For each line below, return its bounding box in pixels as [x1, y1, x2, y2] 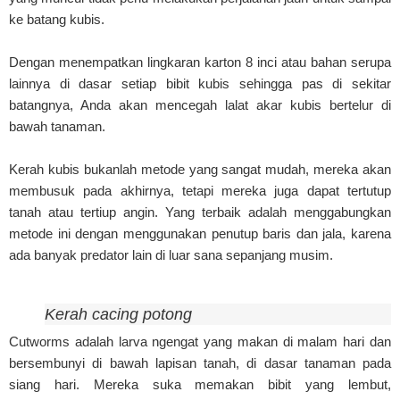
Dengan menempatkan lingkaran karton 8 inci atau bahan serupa [9, 54, 391, 70]
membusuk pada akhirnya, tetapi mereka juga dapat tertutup [9, 182, 391, 198]
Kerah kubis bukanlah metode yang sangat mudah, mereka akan [9, 161, 391, 177]
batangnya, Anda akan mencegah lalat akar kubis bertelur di [9, 96, 391, 112]
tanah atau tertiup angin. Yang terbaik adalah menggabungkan [9, 204, 391, 220]
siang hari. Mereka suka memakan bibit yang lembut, [9, 376, 391, 392]
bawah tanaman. [9, 118, 105, 134]
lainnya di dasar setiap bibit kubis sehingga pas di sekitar [9, 75, 391, 91]
